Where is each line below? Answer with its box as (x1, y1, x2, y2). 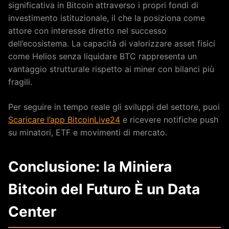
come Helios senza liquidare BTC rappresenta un (8, 51, 197, 61)
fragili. (8, 76, 32, 87)
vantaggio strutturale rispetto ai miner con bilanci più (8, 63, 214, 74)
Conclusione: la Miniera (8, 157, 172, 175)
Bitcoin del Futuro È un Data (8, 180, 200, 198)
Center (8, 202, 56, 220)
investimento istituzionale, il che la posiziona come (8, 12, 205, 23)
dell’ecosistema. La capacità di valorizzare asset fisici (8, 38, 215, 49)
